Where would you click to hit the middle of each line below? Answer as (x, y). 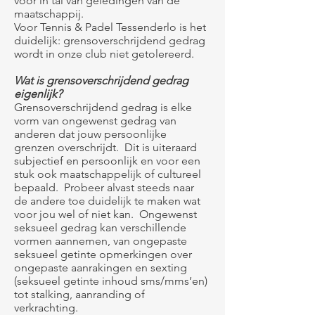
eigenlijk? (38, 94)
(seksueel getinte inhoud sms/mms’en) (111, 281)
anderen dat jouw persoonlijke (90, 134)
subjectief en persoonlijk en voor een (107, 161)
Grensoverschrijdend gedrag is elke (103, 107)
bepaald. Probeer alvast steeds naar (104, 187)
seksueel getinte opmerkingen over (103, 254)
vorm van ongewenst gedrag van (95, 121)
